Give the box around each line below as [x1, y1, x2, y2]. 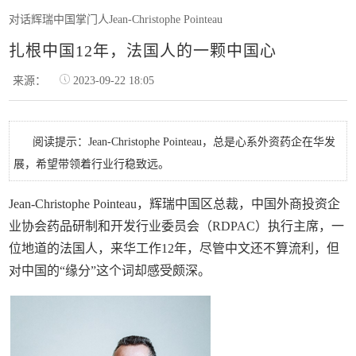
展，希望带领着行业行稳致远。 [14, 158, 170, 170]
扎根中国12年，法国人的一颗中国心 [9, 42, 277, 60]
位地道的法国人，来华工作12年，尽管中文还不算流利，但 [9, 242, 340, 255]
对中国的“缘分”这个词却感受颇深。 [9, 264, 211, 277]
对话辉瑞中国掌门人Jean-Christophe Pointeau [9, 14, 223, 25]
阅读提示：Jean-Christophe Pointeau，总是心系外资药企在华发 [33, 136, 336, 148]
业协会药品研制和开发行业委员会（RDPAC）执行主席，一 [9, 219, 345, 233]
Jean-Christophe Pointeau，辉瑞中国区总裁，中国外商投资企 [9, 197, 341, 211]
